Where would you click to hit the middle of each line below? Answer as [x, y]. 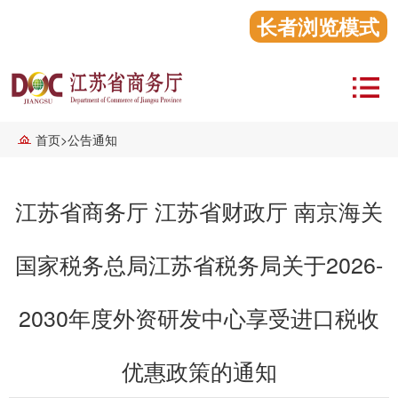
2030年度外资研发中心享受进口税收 [199, 318]
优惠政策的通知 [199, 371]
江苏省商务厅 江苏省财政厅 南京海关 [199, 211]
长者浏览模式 [318, 26]
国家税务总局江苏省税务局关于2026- [199, 264]
